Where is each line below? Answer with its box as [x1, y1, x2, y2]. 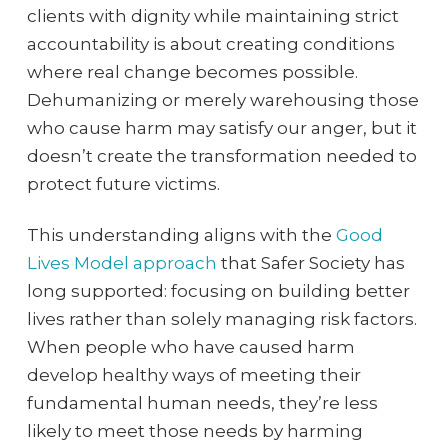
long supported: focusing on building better [26, 280, 410, 301]
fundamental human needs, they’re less [26, 392, 378, 413]
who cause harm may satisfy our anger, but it [26, 118, 417, 139]
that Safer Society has [216, 252, 405, 273]
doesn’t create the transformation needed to [26, 146, 417, 167]
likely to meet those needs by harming [26, 420, 363, 441]
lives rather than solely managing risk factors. [26, 308, 417, 329]
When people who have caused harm [26, 336, 355, 357]
